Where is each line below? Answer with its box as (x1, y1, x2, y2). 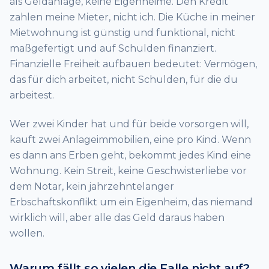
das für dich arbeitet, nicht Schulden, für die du (10, 74, 238, 86)
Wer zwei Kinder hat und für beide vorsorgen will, (10, 118, 249, 130)
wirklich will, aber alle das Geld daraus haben (10, 212, 225, 224)
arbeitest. (10, 89, 54, 101)
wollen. (10, 228, 44, 240)
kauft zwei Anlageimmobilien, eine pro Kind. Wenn (10, 134, 251, 146)
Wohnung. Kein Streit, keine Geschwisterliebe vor (10, 165, 247, 177)
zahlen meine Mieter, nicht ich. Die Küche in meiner (10, 11, 255, 23)
